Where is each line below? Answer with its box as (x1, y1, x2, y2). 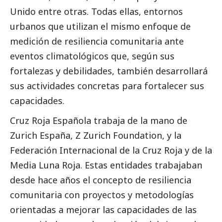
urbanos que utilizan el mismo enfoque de (10, 20, 191, 32)
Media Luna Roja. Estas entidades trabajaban (10, 159, 202, 171)
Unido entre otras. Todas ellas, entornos (10, 5, 183, 17)
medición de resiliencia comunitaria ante (10, 35, 184, 47)
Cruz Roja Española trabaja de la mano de (10, 114, 187, 126)
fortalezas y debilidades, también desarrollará (10, 64, 208, 77)
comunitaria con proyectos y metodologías (10, 188, 194, 201)
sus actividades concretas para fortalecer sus (10, 79, 204, 92)
